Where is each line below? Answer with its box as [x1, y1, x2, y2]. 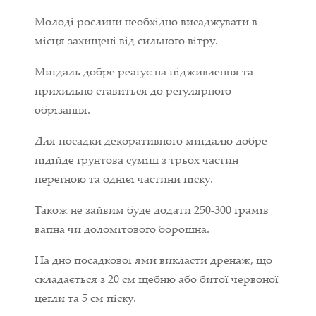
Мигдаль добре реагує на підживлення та [35, 63, 253, 80]
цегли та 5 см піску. [35, 290, 136, 306]
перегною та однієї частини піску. [35, 171, 213, 187]
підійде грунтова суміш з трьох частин [35, 152, 238, 168]
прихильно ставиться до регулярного [35, 83, 231, 99]
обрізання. [35, 102, 90, 118]
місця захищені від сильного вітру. [35, 32, 218, 49]
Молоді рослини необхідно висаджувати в [35, 13, 257, 30]
